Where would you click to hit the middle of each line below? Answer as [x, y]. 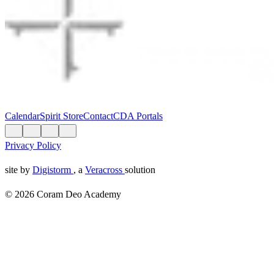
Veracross [105, 170]
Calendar [22, 116]
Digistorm [53, 170]
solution [140, 170]
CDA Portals [138, 116]
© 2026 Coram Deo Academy [63, 194]
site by [19, 170]
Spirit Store [61, 116]
